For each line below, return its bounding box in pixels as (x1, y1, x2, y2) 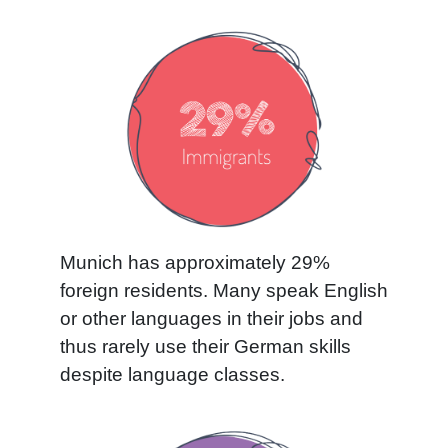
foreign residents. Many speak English (60, 280, 388, 302)
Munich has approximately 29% (60, 252, 330, 274)
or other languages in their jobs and (60, 308, 363, 330)
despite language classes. (60, 364, 285, 386)
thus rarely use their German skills (60, 336, 351, 358)
